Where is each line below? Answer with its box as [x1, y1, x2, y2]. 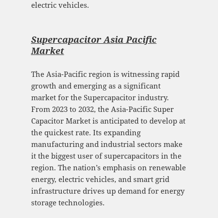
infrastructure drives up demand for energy [31, 186, 184, 196]
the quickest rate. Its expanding [31, 127, 141, 138]
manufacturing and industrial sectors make [31, 139, 182, 149]
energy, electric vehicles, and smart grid [31, 174, 169, 184]
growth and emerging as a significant [31, 81, 161, 91]
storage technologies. [31, 198, 105, 208]
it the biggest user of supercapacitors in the [31, 151, 182, 161]
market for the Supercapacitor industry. [31, 92, 169, 103]
